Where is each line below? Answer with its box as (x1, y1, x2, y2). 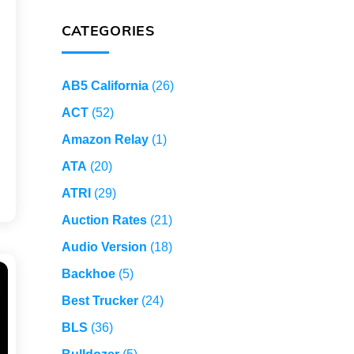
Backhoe (61, 267, 115, 281)
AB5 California (61, 79, 149, 93)
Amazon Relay (61, 133, 149, 147)
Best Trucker (61, 294, 138, 308)
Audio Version (61, 240, 147, 254)
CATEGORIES (61, 21, 155, 40)
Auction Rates (61, 213, 147, 228)
